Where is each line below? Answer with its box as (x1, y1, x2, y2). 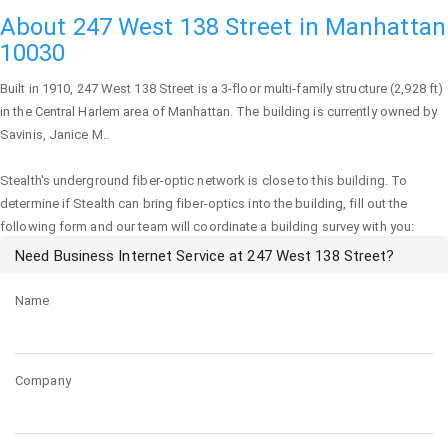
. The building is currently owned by (229, 104, 438, 119)
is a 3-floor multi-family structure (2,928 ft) (194, 81, 444, 96)
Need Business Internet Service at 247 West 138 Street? (15, 247, 395, 265)
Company (15, 373, 71, 388)
